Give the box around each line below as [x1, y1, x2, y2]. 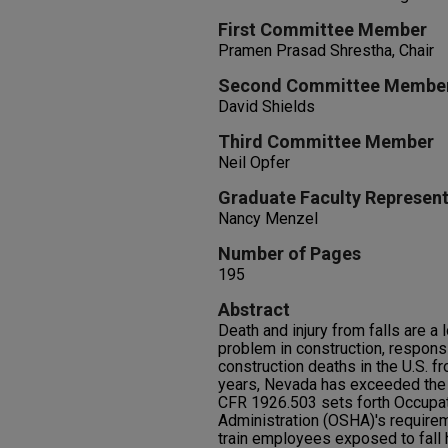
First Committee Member [218, 19, 427, 40]
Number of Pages [218, 243, 361, 264]
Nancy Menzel [218, 209, 318, 228]
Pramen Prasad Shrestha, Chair [218, 41, 434, 60]
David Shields [218, 97, 315, 116]
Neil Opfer [218, 153, 290, 172]
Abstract [218, 299, 290, 320]
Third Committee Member [218, 131, 434, 152]
